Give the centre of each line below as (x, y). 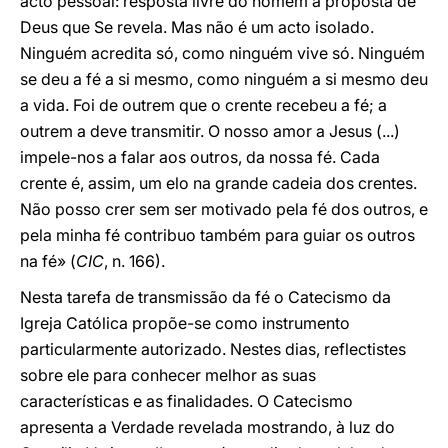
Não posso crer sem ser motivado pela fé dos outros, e (224, 209)
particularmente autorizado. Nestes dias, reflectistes (213, 349)
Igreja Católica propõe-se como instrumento (185, 323)
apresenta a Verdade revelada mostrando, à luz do (207, 427)
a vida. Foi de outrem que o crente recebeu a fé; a (203, 105)
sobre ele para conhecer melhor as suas (168, 375)
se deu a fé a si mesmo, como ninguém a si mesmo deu (224, 79)
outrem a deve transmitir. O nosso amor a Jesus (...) (210, 131)
